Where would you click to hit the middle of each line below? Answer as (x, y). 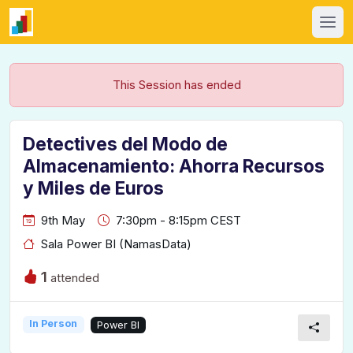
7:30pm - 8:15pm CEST (178, 221)
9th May (63, 221)
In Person (54, 324)
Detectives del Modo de (125, 144)
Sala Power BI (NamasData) (116, 244)
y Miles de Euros (93, 188)
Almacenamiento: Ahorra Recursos (174, 166)
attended (73, 277)
